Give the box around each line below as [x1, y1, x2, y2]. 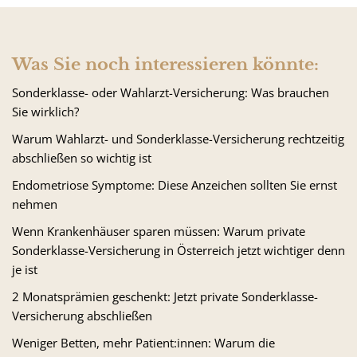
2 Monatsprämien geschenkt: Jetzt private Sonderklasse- [12, 288, 318, 304]
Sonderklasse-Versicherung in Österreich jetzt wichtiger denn [12, 242, 345, 258]
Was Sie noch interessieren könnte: [12, 54, 319, 75]
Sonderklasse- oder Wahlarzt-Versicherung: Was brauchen [12, 84, 329, 100]
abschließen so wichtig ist [12, 150, 151, 166]
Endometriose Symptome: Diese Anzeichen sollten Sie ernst [12, 177, 337, 193]
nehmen [12, 196, 57, 212]
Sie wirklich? [12, 104, 79, 120]
